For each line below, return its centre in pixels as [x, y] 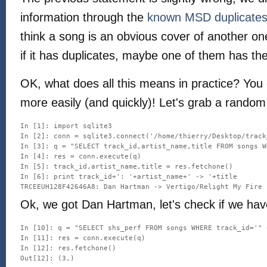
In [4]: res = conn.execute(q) [81, 156]
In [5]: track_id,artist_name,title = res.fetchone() [127, 167]
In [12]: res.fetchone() [68, 248]
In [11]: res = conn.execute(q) [83, 238]
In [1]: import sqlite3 [66, 126]
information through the [84, 17]
